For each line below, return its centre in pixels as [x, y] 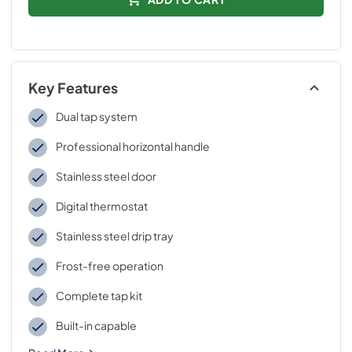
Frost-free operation [109, 266]
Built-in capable [96, 325]
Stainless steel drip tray [114, 236]
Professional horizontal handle [132, 146]
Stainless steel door [106, 176]
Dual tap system [96, 116]
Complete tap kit [99, 295]
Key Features [73, 88]
